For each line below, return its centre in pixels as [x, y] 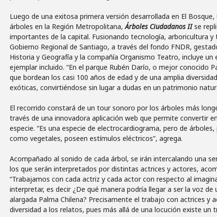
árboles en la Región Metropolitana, [67, 26]
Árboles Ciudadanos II [159, 26]
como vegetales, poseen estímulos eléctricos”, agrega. [96, 138]
